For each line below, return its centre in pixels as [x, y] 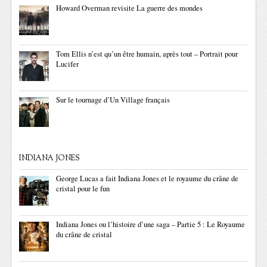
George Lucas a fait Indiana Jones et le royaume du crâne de [148, 179]
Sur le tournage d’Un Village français [113, 100]
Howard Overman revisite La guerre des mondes [130, 8]
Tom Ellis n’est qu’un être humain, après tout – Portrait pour [147, 54]
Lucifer [68, 64]
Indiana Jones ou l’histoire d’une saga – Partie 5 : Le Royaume [151, 225]
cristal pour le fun [83, 189]
